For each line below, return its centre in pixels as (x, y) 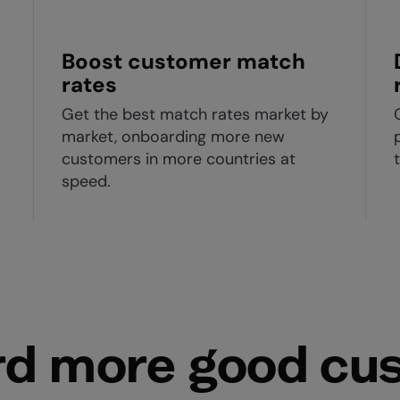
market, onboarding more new (173, 137)
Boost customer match (183, 61)
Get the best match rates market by (195, 114)
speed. (86, 181)
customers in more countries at (179, 159)
